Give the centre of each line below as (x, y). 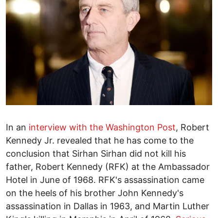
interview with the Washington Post (102, 127)
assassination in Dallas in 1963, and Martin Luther (108, 206)
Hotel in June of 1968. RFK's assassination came (105, 180)
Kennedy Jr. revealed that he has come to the (100, 140)
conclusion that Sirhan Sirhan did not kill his (96, 153)
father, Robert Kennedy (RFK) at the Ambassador (108, 166)
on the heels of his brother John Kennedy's (95, 193)
